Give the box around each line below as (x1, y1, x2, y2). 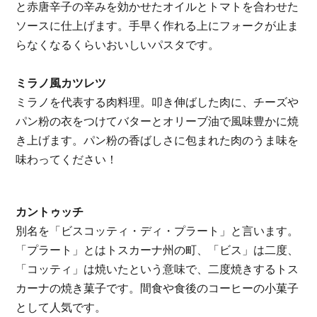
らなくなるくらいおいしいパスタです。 (16, 39, 220, 52)
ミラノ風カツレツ (16, 77, 107, 90)
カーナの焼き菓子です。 (16, 282, 141, 295)
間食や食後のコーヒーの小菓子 (140, 282, 299, 295)
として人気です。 (16, 301, 107, 314)
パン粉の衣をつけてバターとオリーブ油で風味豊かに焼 (16, 115, 299, 128)
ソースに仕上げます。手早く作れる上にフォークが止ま (16, 20, 299, 33)
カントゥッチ (16, 206, 84, 219)
